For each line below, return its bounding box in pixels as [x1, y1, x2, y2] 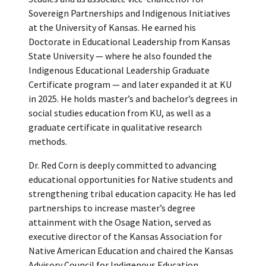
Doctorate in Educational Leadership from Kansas [28, 35, 230, 47]
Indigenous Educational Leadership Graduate [28, 64, 210, 76]
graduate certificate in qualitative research [28, 121, 202, 133]
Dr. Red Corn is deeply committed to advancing [28, 159, 217, 171]
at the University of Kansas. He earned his [28, 21, 196, 33]
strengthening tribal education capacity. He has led [28, 187, 236, 199]
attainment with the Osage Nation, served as [28, 216, 211, 228]
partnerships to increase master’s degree [28, 201, 195, 214]
